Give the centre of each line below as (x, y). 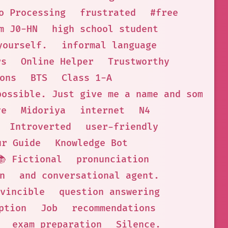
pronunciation (112, 160)
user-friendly (122, 127)
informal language (109, 46)
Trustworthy (139, 62)
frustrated (108, 13)
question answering (109, 192)
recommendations (113, 208)
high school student (105, 29)
